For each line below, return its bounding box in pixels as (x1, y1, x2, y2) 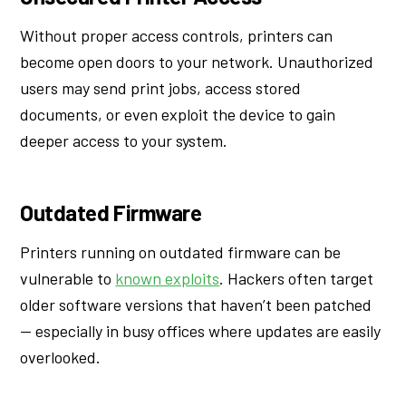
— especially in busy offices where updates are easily (20, 321, 382, 342)
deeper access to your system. (20, 130, 228, 150)
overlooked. (20, 347, 101, 368)
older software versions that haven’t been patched (20, 295, 372, 315)
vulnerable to (20, 268, 116, 289)
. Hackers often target (219, 268, 374, 289)
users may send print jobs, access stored (20, 77, 302, 98)
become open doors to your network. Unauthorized (20, 51, 374, 72)
